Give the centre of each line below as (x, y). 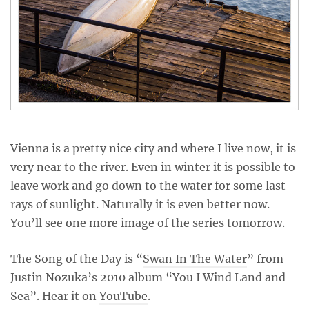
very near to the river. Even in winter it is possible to (153, 167)
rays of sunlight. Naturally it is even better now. (140, 204)
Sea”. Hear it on (55, 296)
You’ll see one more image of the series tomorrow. (148, 223)
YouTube (123, 296)
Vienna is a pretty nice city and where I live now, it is (153, 148)
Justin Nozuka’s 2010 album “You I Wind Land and (148, 277)
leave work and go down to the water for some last (148, 186)
